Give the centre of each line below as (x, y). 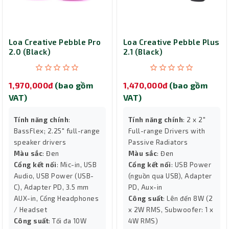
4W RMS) (143, 221)
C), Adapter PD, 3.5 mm (51, 187)
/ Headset (31, 209)
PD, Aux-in (145, 187)
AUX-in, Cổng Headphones (56, 198)
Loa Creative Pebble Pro (55, 42)
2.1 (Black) (143, 52)
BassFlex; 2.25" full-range (57, 131)
